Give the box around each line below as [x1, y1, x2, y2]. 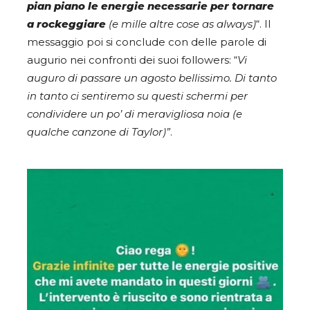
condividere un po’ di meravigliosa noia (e [27, 107, 242, 120]
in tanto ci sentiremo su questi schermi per [27, 89, 248, 102]
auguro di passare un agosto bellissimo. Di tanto [27, 71, 277, 84]
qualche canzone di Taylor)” [27, 125, 170, 138]
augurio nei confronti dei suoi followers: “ [27, 53, 237, 66]
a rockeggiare [27, 17, 106, 30]
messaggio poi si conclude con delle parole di [27, 35, 266, 48]
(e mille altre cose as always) [106, 17, 256, 30]
